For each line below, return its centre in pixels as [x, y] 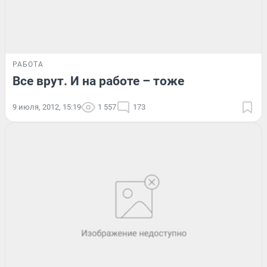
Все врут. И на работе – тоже [98, 81]
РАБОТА [28, 65]
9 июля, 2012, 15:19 [47, 107]
